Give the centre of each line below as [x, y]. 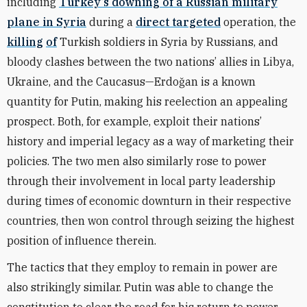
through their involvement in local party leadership [141, 181]
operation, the [258, 22]
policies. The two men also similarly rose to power [137, 161]
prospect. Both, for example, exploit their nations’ [134, 121]
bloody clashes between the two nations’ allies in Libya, [150, 62]
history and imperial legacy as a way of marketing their [150, 141]
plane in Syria [47, 22]
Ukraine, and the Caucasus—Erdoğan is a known [131, 82]
